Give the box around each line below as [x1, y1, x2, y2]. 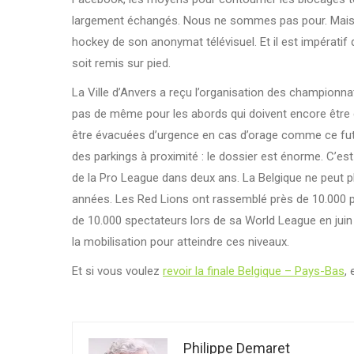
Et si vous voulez [72, 264, 163, 279]
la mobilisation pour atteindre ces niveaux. [72, 235, 289, 250]
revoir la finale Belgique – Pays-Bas [163, 264, 345, 279]
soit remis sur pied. [72, 56, 171, 71]
